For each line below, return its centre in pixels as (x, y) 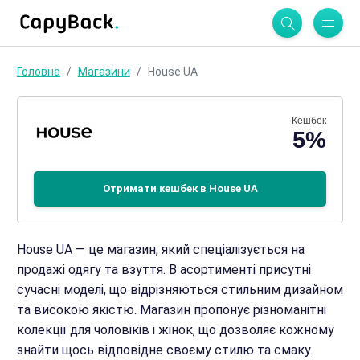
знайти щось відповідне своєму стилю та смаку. (164, 350)
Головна (38, 72)
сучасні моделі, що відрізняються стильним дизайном (180, 290)
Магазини (104, 72)
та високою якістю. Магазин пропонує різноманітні (171, 310)
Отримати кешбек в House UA (180, 188)
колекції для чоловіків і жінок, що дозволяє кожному (175, 330)
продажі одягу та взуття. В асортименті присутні (164, 270)
